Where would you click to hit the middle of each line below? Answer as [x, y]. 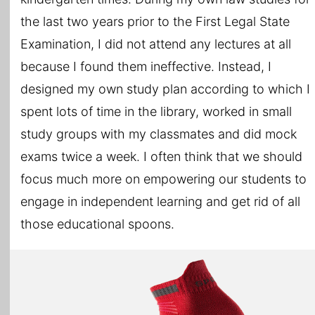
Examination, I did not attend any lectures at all [156, 44]
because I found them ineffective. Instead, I [146, 67]
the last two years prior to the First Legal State [155, 22]
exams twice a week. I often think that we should [161, 157]
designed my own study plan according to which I [165, 89]
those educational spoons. [97, 224]
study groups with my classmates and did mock [159, 134]
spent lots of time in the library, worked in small [156, 112]
